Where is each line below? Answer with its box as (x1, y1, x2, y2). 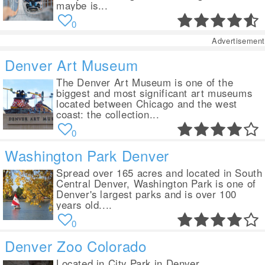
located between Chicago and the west (56, 96, 237, 111)
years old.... (56, 198, 112, 212)
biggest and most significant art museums (56, 86, 253, 100)
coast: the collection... (56, 107, 160, 121)
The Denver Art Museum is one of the (56, 75, 234, 89)
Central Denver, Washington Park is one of (56, 176, 256, 190)
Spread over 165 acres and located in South (56, 166, 263, 180)
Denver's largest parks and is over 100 (56, 187, 237, 201)
